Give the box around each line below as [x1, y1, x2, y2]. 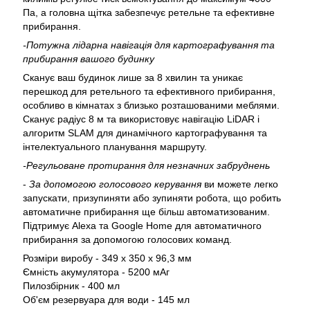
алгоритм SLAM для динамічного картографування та [23, 127, 267, 138]
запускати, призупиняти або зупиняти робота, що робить [23, 192, 281, 203]
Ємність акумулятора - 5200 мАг [23, 266, 170, 277]
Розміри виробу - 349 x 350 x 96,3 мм [23, 253, 192, 264]
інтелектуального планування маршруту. [23, 141, 207, 152]
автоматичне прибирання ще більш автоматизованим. [23, 206, 270, 217]
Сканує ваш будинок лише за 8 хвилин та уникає [23, 72, 243, 83]
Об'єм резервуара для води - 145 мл [23, 294, 190, 305]
